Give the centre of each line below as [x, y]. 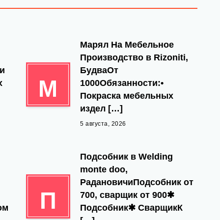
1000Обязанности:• [122, 83]
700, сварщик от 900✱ [127, 195]
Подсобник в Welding [126, 157]
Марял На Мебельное [127, 45]
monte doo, [104, 169]
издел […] [101, 109]
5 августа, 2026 [103, 124]
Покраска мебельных [127, 96]
